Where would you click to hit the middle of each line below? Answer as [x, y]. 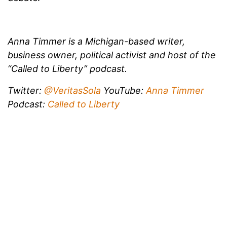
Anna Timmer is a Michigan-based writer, [96, 41]
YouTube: [125, 90]
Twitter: [26, 90]
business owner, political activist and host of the [112, 55]
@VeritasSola [74, 90]
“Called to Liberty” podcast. [67, 68]
